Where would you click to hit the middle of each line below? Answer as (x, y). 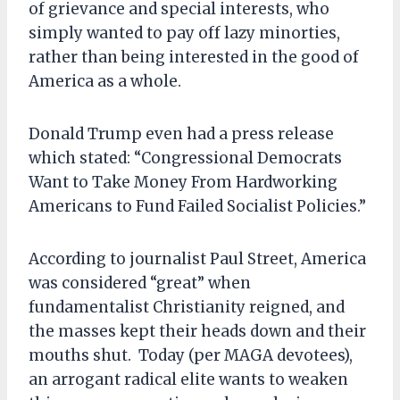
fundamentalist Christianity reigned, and (187, 307)
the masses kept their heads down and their (197, 331)
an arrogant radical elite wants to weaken (188, 379)
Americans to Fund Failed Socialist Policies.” (197, 206)
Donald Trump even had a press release (181, 133)
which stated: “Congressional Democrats (185, 158)
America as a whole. (105, 81)
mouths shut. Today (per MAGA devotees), (191, 355)
